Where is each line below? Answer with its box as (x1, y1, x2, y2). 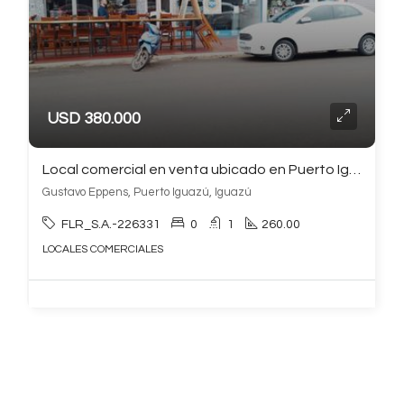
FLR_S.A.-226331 (61, 218, 161, 231)
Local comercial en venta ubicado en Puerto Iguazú (349, 162, 361, 177)
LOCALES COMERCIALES (42, 243, 163, 255)
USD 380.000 (47, 110, 141, 127)
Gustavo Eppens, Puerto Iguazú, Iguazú (42, 186, 252, 198)
